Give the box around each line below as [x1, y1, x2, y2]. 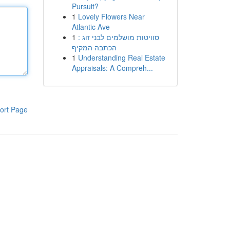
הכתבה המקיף [71, 42, 117, 52]
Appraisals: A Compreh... [71, 63, 153, 73]
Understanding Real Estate [78, 52, 165, 63]
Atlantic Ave [71, 22, 110, 32]
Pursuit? [71, 1, 99, 11]
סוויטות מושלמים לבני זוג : [78, 32, 159, 42]
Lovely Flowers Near [78, 11, 145, 22]
